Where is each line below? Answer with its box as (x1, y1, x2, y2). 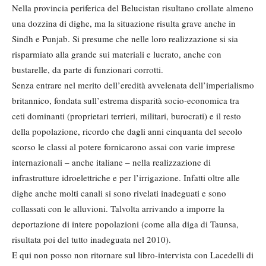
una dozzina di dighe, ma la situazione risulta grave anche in (12, 17, 236, 30)
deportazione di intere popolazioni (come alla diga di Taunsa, (12, 218, 239, 230)
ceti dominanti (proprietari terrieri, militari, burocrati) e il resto (12, 110, 241, 122)
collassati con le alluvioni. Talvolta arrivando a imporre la (12, 202, 224, 215)
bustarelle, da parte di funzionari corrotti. (12, 64, 163, 76)
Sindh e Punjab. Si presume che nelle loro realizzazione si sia (12, 33, 238, 45)
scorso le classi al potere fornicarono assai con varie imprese (12, 141, 235, 153)
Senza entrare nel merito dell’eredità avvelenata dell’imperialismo (12, 79, 254, 91)
